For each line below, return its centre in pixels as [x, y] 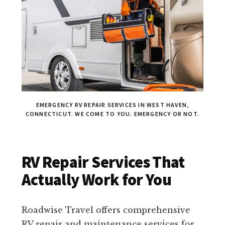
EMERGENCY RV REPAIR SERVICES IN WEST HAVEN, [113, 105]
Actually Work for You [96, 180]
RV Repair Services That [103, 162]
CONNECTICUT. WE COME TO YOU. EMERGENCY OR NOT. [113, 114]
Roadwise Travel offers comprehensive [106, 210]
